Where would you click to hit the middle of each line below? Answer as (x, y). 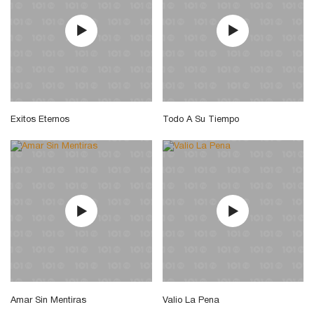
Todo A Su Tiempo (200, 120)
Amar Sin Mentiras (48, 300)
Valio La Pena (191, 300)
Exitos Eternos (40, 120)
